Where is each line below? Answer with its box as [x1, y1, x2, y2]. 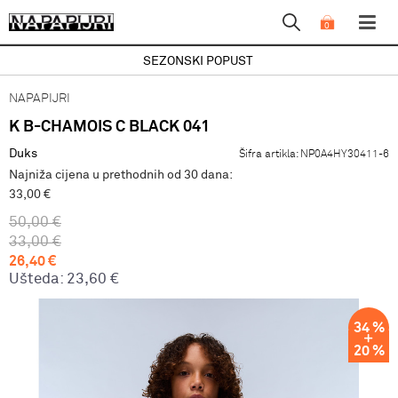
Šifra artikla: [239, 149, 300, 160]
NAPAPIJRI [9, 92, 70, 105]
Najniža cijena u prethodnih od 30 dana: [9, 169, 232, 181]
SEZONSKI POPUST [143, 55, 253, 68]
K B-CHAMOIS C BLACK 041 [9, 119, 210, 135]
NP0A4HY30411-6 [300, 149, 389, 160]
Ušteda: [9, 272, 67, 287]
